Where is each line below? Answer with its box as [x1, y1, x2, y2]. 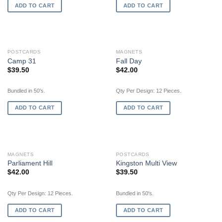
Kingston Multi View [115, 160, 177, 167]
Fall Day [115, 57, 142, 65]
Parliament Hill [7, 160, 53, 167]
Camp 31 [7, 57, 36, 65]
